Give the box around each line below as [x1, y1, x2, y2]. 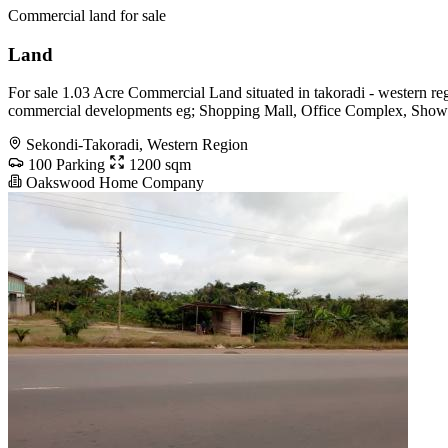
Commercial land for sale [8, 6, 166, 24]
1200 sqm [125, 156, 191, 174]
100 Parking [24, 156, 105, 174]
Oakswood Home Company [22, 174, 204, 192]
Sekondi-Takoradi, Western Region [26, 136, 248, 154]
